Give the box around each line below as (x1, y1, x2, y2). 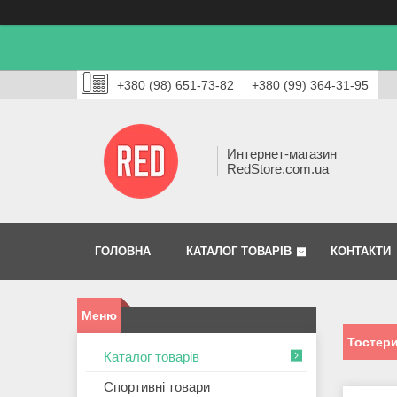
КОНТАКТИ (331, 245, 391, 259)
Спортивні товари (104, 379, 210, 395)
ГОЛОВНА (95, 245, 151, 259)
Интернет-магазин (227, 146, 337, 162)
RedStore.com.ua (227, 161, 329, 177)
